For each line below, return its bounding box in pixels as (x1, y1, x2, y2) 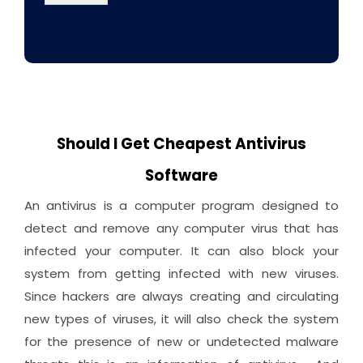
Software (145, 164, 218, 187)
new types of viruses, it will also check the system (23, 310, 340, 328)
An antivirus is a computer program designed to (23, 197, 340, 215)
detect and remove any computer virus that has (23, 220, 340, 237)
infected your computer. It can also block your (23, 242, 340, 260)
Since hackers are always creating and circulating (23, 288, 340, 305)
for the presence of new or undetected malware (23, 333, 340, 351)
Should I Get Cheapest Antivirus (57, 133, 306, 156)
